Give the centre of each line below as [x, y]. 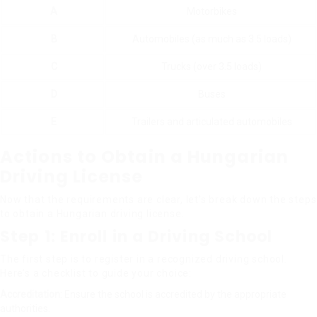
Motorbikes [212, 11]
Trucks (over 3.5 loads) [212, 67]
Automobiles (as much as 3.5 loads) [212, 39]
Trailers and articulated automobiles [212, 122]
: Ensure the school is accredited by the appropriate [173, 294]
